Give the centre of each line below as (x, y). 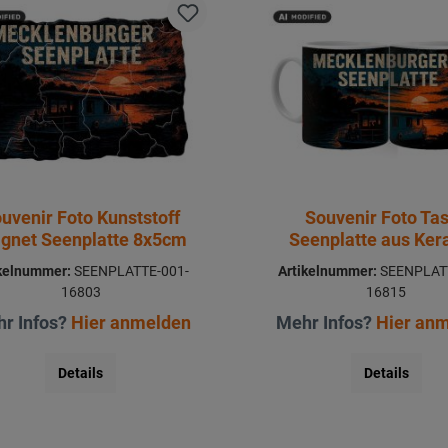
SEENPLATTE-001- (130, 270)
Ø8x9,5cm (386, 261)
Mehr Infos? (326, 322)
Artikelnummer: (327, 270)
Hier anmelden (130, 322)
